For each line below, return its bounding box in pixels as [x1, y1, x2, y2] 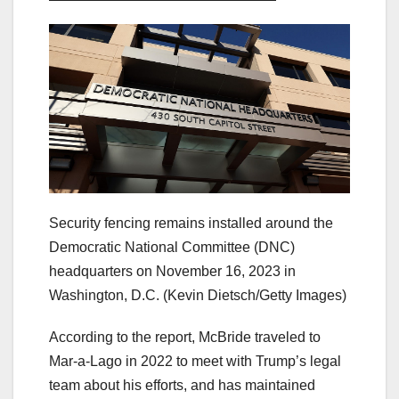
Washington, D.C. [49, 287, 159, 303]
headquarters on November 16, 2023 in [49, 263, 296, 279]
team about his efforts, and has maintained [49, 377, 315, 393]
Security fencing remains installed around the [49, 215, 333, 231]
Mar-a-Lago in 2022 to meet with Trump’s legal [49, 353, 341, 369]
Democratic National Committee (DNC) [49, 239, 295, 255]
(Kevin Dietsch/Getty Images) [163, 287, 346, 303]
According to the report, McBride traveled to [49, 329, 321, 345]
